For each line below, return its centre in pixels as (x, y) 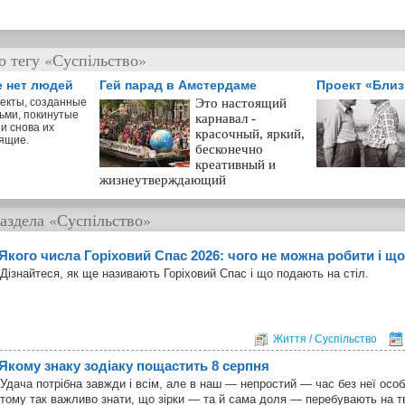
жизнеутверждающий (163, 179)
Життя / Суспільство (325, 339)
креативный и (235, 164)
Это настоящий (241, 103)
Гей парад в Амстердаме (178, 85)
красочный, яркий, (250, 133)
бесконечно (229, 149)
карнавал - (226, 118)
